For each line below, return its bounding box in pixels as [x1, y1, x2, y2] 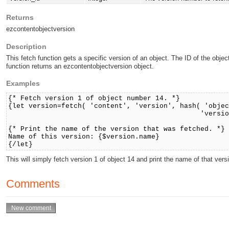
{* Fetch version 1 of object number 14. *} [8, 95, 180, 103]
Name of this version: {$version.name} [8, 133, 160, 141]
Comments [6, 177, 60, 190]
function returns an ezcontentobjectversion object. [6, 62, 154, 70]
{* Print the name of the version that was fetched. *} [8, 125, 225, 133]
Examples [6, 79, 40, 88]
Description [6, 42, 47, 51]
